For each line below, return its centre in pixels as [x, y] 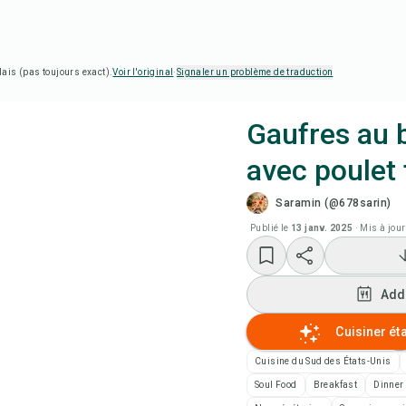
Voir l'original [143, 72]
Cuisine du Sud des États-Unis [323, 361]
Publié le [270, 228]
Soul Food [276, 385]
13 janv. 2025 [322, 228]
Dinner [389, 385]
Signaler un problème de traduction [255, 72]
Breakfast [335, 385]
